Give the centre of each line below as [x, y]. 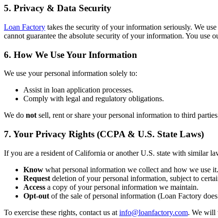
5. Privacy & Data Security [58, 8]
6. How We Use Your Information [71, 54]
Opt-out [36, 196]
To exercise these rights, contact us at [62, 212]
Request [37, 178]
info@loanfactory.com [154, 212]
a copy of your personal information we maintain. [122, 187]
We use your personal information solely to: [71, 73]
